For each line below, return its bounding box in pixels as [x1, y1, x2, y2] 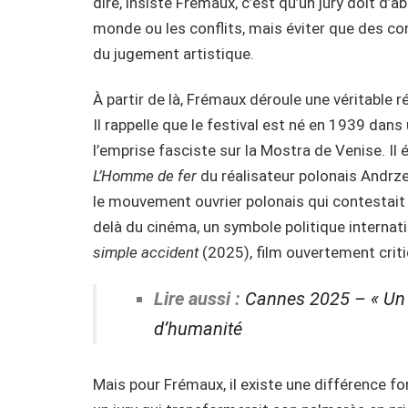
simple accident [93, 242, 199, 261]
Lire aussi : [153, 287, 240, 310]
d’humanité [153, 317, 242, 340]
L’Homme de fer [93, 166, 197, 185]
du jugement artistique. [93, 45, 254, 64]
